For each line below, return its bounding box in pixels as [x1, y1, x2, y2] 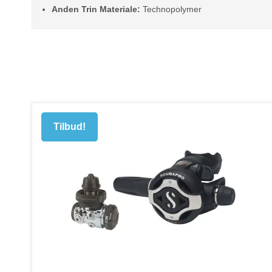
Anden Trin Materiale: [51, 4, 140, 14]
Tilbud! [53, 121, 86, 132]
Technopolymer [140, 4, 202, 14]
